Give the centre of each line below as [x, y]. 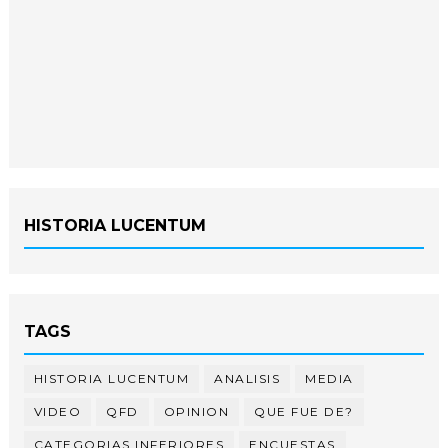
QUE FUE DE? [304, 411]
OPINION [196, 411]
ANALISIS [247, 378]
